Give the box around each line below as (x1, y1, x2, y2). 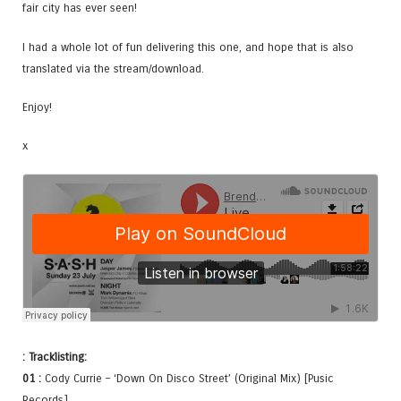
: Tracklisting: (22, 350, 87, 364)
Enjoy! (22, 99, 52, 114)
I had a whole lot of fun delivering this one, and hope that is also (22, 39, 354, 54)
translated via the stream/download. (22, 61, 204, 75)
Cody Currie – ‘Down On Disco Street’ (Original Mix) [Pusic (41, 371, 334, 386)
